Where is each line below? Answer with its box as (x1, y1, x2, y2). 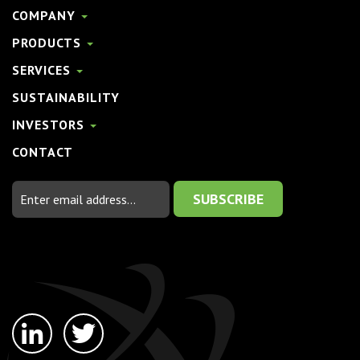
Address (11, 200, 53, 217)
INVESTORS (12, 116, 88, 133)
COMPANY (12, 6, 80, 23)
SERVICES (12, 61, 75, 78)
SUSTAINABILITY (12, 88, 120, 105)
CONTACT (12, 143, 73, 160)
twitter (83, 315, 122, 332)
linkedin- (31, 315, 76, 332)
